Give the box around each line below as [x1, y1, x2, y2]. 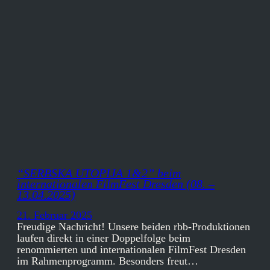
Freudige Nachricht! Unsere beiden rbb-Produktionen [17, 221, 250, 233]
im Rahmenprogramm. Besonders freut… [17, 255, 198, 268]
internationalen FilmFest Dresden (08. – [17, 177, 215, 190]
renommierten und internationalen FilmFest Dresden [17, 243, 246, 256]
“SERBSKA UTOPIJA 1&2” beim [17, 166, 181, 180]
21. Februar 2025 [17, 209, 92, 222]
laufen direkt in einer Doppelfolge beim [17, 232, 190, 245]
